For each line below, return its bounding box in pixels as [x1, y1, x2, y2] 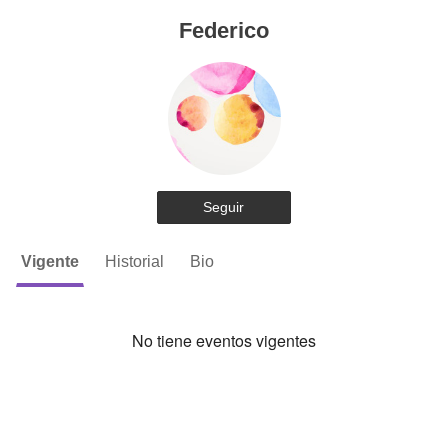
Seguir [203, 199, 245, 215]
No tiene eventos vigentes [132, 329, 316, 352]
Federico [179, 18, 269, 43]
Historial [105, 253, 164, 270]
